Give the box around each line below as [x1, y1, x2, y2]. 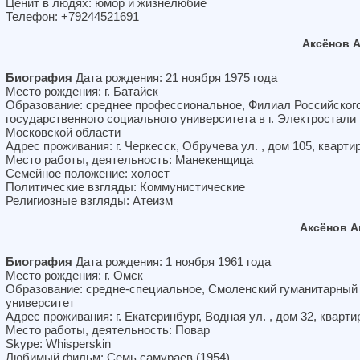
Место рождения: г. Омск [6, 268, 143, 282]
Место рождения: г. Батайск [6, 84, 158, 98]
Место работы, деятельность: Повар [6, 323, 210, 337]
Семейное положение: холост [6, 166, 170, 180]
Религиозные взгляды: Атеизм [6, 194, 173, 207]
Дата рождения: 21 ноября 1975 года [72, 71, 277, 84]
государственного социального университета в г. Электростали [6, 112, 356, 125]
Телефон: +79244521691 [6, 10, 139, 23]
